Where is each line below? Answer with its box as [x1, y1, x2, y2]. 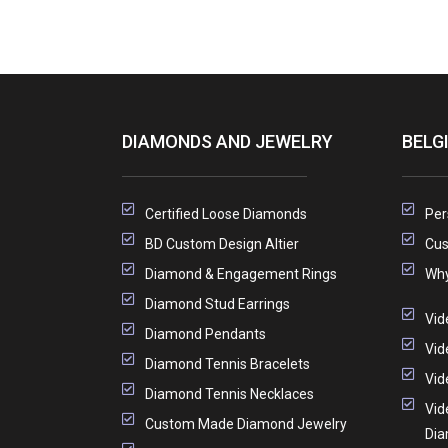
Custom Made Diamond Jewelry [144, 415, 347, 432]
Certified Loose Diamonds [144, 205, 307, 222]
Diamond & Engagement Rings [144, 265, 337, 282]
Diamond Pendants [144, 325, 266, 342]
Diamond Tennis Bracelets [144, 355, 310, 372]
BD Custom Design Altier [144, 235, 299, 252]
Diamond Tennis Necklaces [144, 385, 314, 402]
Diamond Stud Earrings [144, 295, 290, 312]
